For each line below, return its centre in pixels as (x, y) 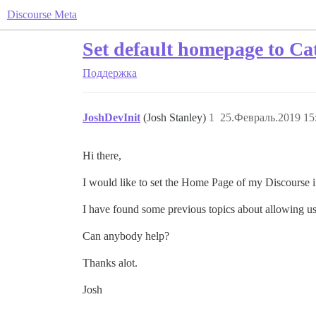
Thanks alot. (110, 263)
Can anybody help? (126, 236)
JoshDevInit (111, 117)
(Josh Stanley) (176, 117)
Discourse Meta (42, 14)
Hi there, (102, 156)
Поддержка (110, 73)
